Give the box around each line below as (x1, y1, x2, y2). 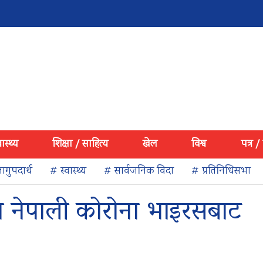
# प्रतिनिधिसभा (191, 164, 251, 179)
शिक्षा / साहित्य (52, 137, 109, 152)
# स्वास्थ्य (50, 164, 86, 179)
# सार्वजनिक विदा (104, 164, 174, 179)
